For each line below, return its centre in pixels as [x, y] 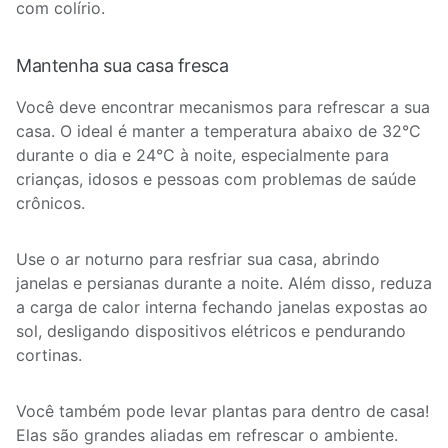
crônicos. [50, 203]
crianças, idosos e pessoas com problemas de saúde [216, 179]
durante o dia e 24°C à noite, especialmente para [202, 155]
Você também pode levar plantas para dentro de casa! [222, 411]
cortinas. [51, 355]
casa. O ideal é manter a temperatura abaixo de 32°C [218, 131]
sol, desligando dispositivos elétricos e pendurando [211, 331]
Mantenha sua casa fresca [122, 65]
